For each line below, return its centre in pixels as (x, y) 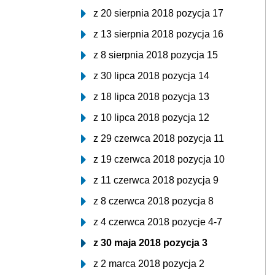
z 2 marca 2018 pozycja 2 (149, 264)
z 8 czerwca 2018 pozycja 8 (153, 201)
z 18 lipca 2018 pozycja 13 (151, 97)
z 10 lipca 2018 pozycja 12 (151, 118)
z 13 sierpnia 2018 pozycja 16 (158, 34)
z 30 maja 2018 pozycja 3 (150, 243)
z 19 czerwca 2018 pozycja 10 (159, 159)
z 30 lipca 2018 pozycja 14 (151, 76)
